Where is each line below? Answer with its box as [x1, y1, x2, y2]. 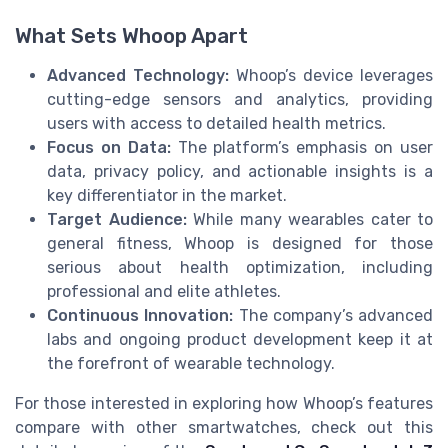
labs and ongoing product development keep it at [47, 329, 433, 349]
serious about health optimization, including [47, 257, 433, 277]
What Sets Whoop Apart [15, 23, 248, 48]
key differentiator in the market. [47, 185, 287, 205]
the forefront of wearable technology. [47, 353, 335, 373]
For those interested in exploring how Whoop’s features [15, 393, 433, 413]
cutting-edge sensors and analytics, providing [47, 89, 433, 109]
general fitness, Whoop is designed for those [47, 233, 433, 253]
